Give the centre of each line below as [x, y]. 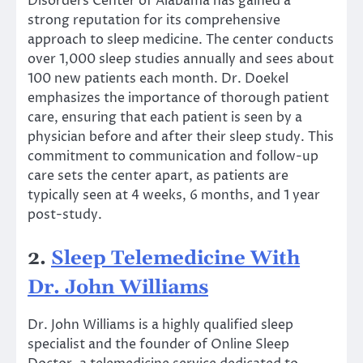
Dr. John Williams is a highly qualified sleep [160, 325]
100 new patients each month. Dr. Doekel [158, 78]
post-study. [65, 214]
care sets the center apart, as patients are [158, 175]
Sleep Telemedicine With [175, 258]
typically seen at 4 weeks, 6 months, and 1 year [174, 195]
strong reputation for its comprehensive [154, 20]
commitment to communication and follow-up [173, 156]
